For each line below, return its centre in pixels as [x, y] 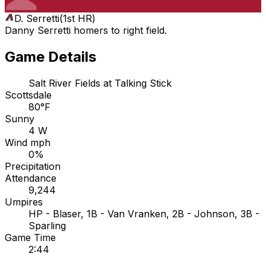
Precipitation [33, 166]
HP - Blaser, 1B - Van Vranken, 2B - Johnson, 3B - [144, 213]
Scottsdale [28, 95]
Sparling [47, 225]
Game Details [50, 56]
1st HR [77, 18]
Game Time [30, 237]
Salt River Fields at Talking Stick [100, 83]
